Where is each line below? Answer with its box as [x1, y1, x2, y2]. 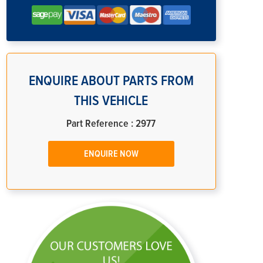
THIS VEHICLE [74, 93, 149, 108]
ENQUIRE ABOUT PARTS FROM [28, 73, 194, 88]
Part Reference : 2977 [66, 118, 156, 129]
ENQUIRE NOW [83, 149, 139, 159]
